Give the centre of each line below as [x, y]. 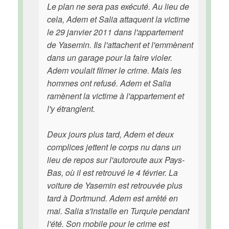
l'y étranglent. [71, 109]
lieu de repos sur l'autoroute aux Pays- [116, 160]
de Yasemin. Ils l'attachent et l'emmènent [120, 45]
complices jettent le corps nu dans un [114, 147]
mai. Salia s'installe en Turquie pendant [118, 211]
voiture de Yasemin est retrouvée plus [115, 185]
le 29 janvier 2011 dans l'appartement [115, 32]
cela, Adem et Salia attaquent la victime [118, 19]
